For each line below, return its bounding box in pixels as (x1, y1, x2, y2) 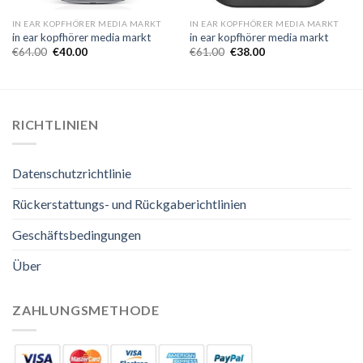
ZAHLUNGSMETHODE (12, 302, 160, 318)
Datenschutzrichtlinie (12, 165, 131, 181)
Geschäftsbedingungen (12, 227, 141, 243)
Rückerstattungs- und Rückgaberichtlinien (12, 196, 246, 212)
